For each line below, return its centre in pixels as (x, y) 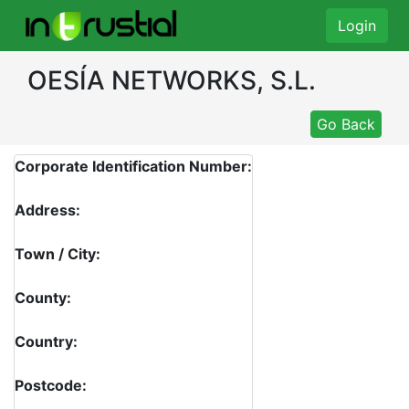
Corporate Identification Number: (133, 166)
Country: (46, 341)
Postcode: (51, 385)
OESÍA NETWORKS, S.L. (172, 80)
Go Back (346, 124)
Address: (47, 210)
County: (43, 298)
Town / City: (58, 254)
